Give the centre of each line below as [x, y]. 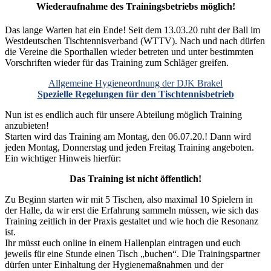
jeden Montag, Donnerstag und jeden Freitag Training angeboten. [129, 147]
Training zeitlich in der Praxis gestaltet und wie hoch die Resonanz [132, 221]
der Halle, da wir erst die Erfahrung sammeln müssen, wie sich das [132, 210]
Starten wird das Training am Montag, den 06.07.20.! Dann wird [128, 136]
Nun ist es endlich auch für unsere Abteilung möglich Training [123, 114]
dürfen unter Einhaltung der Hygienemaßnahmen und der [114, 264]
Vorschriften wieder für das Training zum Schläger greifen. [117, 62]
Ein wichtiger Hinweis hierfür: [63, 158]
